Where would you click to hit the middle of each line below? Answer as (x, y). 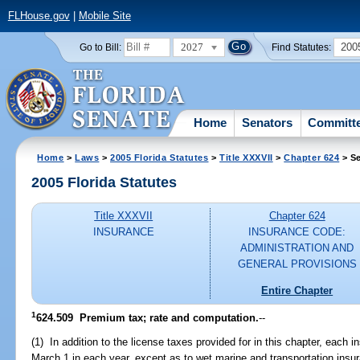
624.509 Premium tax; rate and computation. (148, 317)
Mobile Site (104, 16)
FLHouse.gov (39, 16)
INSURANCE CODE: (297, 232)
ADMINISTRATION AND (297, 248)
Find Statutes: (302, 47)
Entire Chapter (297, 290)
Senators (268, 122)
